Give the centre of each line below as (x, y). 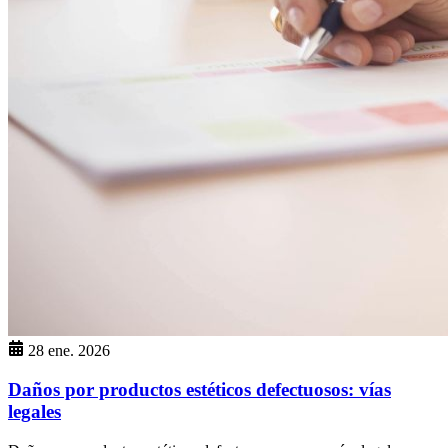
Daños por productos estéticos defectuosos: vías (199, 389)
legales (34, 411)
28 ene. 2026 (69, 351)
